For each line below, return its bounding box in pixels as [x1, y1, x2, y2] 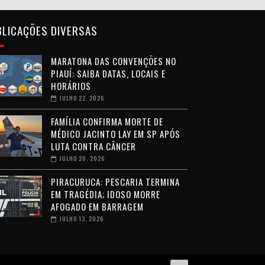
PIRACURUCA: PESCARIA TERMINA [50, 174, 180, 188]
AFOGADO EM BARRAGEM [50, 199, 144, 213]
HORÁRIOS [50, 79, 91, 92]
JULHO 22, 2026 [59, 93, 104, 102]
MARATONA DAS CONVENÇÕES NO [50, 54, 176, 67]
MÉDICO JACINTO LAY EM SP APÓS [50, 127, 180, 140]
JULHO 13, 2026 [59, 214, 104, 223]
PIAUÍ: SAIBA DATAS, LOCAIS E [50, 66, 166, 80]
